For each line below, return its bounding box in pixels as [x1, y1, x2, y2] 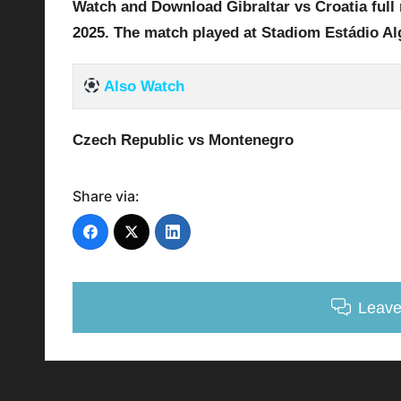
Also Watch [99, 77, 184, 95]
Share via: [73, 186, 140, 205]
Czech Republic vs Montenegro [73, 131, 294, 149]
